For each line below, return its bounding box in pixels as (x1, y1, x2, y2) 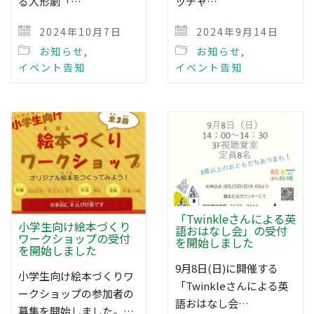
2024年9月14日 (193, 24, 279, 39)
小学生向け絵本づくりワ (18, 268, 134, 283)
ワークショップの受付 (18, 229, 130, 247)
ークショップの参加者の (18, 285, 134, 301)
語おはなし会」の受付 (175, 222, 287, 239)
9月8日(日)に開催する (175, 261, 278, 275)
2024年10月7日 (36, 24, 122, 39)
